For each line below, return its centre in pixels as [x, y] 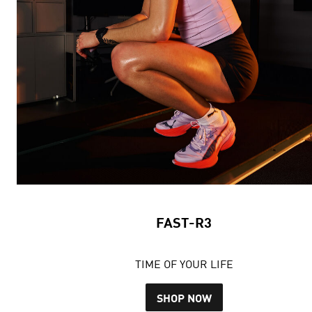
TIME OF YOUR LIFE [184, 264]
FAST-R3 [184, 223]
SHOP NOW [184, 297]
